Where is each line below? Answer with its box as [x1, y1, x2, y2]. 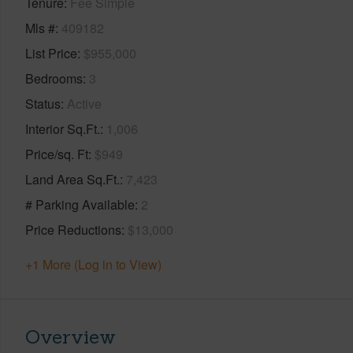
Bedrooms [25, 69, 83, 87]
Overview [25, 324, 116, 349]
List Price [25, 43, 77, 62]
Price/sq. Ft [25, 144, 88, 163]
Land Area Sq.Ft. [25, 169, 120, 188]
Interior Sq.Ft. [25, 119, 100, 138]
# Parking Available [25, 195, 135, 214]
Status [25, 94, 61, 113]
